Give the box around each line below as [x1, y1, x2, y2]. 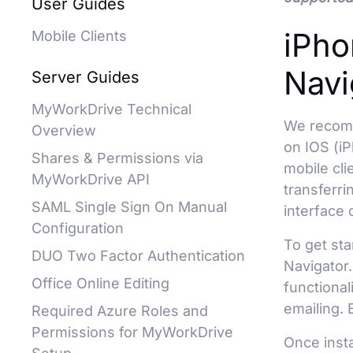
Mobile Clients [32, 28, 127, 44]
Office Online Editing [32, 275, 169, 292]
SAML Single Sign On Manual [32, 199, 227, 215]
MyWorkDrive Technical [32, 101, 191, 117]
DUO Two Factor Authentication [32, 247, 245, 264]
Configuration [32, 220, 124, 236]
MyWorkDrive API [32, 171, 150, 188]
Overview [32, 122, 96, 139]
